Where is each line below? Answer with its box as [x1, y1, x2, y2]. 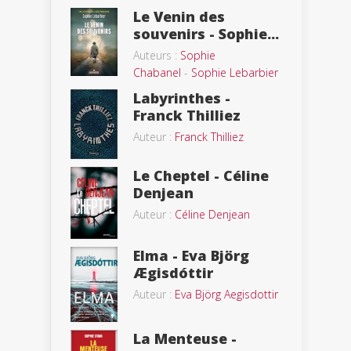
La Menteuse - [133, 329, 237, 349]
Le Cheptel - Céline [133, 166, 269, 186]
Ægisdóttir [133, 262, 213, 282]
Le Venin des [133, 6, 225, 26]
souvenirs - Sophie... [133, 24, 279, 43]
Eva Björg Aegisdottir [175, 286, 278, 302]
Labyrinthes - [133, 88, 230, 107]
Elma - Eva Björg [133, 245, 249, 265]
